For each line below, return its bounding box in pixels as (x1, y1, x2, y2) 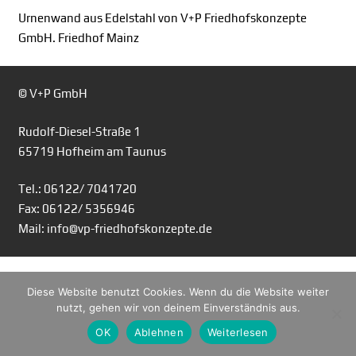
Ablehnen (133, 325, 184, 339)
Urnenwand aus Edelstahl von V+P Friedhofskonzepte (17, 11, 307, 25)
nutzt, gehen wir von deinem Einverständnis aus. (56, 301, 300, 314)
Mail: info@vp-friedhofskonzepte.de (17, 222, 212, 235)
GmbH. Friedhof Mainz (17, 31, 139, 44)
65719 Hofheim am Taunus (17, 144, 166, 158)
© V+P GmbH (17, 87, 87, 100)
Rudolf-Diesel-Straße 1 (17, 124, 141, 138)
